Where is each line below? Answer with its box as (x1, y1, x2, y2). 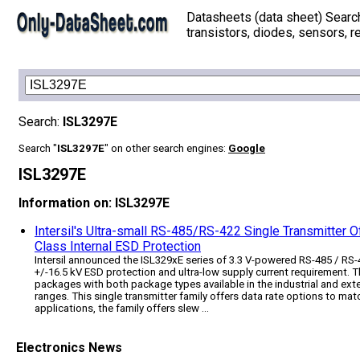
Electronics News (16, 340, 122, 356)
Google (228, 142, 265, 154)
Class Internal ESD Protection (35, 238, 201, 254)
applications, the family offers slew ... (35, 301, 209, 314)
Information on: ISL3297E (18, 194, 170, 211)
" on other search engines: (104, 142, 228, 154)
